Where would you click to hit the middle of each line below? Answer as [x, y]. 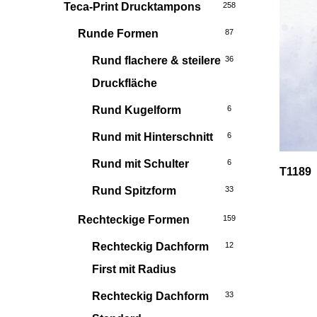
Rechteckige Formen [134, 220]
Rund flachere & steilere [156, 60]
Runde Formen [118, 34]
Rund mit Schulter [140, 164]
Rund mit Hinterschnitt [152, 137]
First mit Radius [134, 269]
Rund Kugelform [137, 110]
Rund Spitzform [134, 191]
